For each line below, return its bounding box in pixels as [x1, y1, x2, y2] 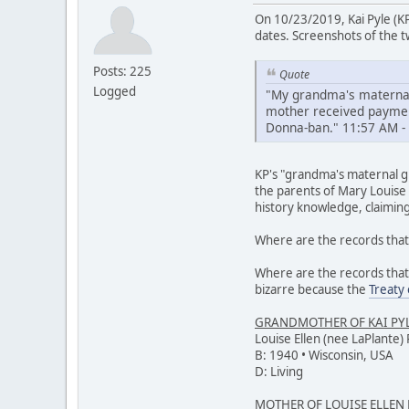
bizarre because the [255, 281, 369, 299]
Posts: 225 [93, 62, 152, 79]
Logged [93, 82, 136, 100]
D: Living [255, 363, 303, 381]
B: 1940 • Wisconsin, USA [255, 347, 393, 364]
